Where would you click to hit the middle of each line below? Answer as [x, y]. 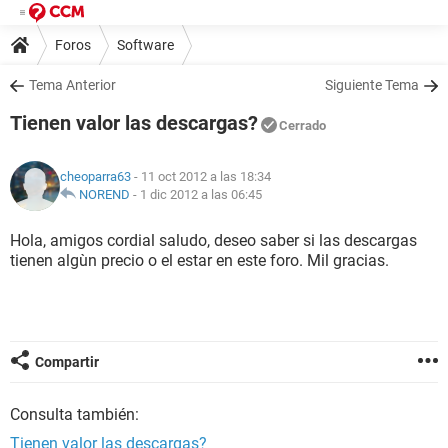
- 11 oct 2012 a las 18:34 [201, 176]
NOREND [104, 194]
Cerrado [302, 125]
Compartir [67, 362]
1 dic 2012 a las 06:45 [201, 194]
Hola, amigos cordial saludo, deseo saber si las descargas [213, 240]
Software [145, 44]
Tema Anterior [72, 85]
